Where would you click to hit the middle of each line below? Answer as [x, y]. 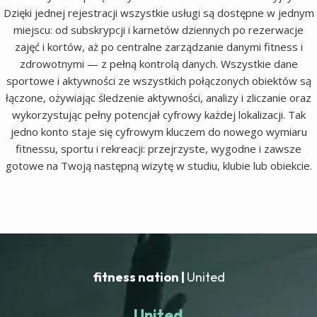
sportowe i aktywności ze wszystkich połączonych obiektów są [158, 80]
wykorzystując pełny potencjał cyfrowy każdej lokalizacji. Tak [158, 114]
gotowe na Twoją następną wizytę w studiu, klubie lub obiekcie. [158, 165]
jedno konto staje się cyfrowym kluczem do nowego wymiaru [158, 131]
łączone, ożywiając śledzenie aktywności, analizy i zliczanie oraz [158, 97]
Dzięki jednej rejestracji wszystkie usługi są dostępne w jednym [158, 12]
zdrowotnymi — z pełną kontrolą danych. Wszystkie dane [158, 63]
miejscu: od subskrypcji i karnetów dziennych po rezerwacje [158, 29]
